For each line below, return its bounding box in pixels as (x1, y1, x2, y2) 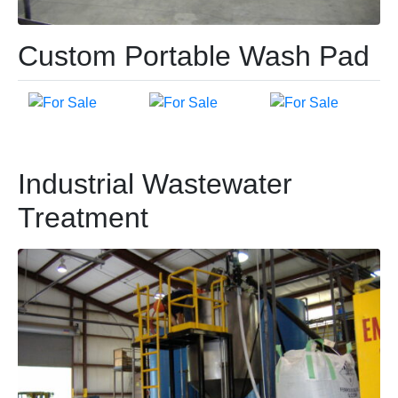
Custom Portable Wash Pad (18, 40, 370, 72)
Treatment (18, 202, 148, 234)
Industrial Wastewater (18, 168, 292, 200)
